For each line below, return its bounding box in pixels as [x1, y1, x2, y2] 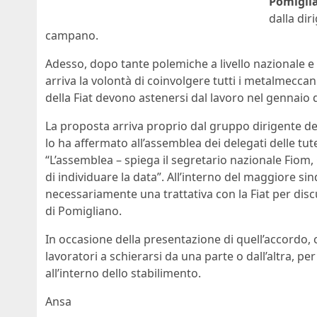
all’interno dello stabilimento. [45, 265, 201, 282]
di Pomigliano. [45, 203, 122, 219]
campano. [45, 28, 98, 44]
